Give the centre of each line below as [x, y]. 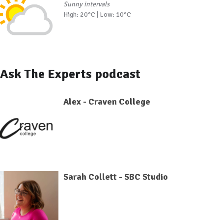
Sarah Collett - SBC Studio [115, 177]
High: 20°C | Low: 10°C [97, 14]
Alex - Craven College [107, 101]
